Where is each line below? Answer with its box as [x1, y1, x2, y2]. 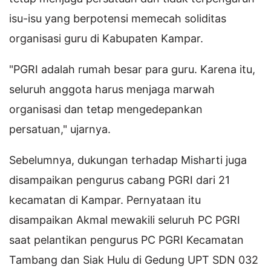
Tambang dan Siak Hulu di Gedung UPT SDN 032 [9, 253, 258, 266]
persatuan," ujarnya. [9, 122, 111, 135]
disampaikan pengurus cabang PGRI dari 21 [9, 173, 230, 186]
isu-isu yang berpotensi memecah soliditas [9, 11, 226, 25]
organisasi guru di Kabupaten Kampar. [9, 31, 203, 45]
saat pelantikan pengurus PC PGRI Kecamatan [9, 233, 244, 246]
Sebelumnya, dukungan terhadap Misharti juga [9, 153, 247, 166]
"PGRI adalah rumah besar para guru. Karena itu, [9, 62, 255, 76]
